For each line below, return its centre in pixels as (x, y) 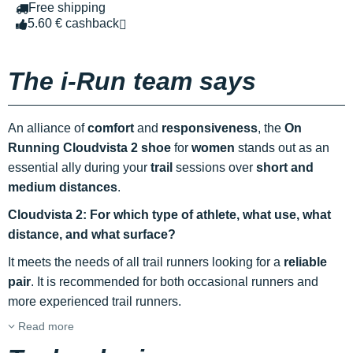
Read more (45, 327)
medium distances (63, 188)
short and (285, 168)
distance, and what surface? (92, 235)
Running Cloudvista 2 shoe (89, 148)
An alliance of (48, 128)
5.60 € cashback (73, 24)
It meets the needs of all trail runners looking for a (146, 262)
